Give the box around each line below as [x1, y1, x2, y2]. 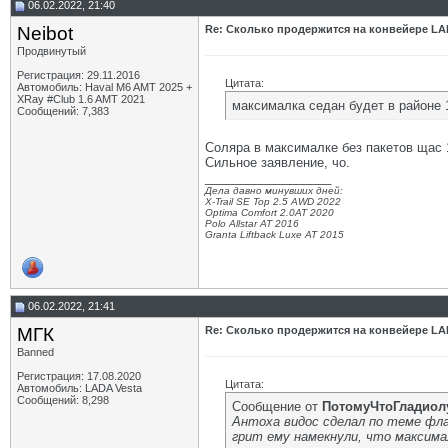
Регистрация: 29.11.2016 [17, 69, 140, 81]
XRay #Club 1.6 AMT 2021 [17, 93, 145, 105]
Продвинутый [17, 45, 86, 57]
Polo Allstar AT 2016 [205, 218, 299, 229]
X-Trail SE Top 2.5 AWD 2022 [205, 196, 341, 207]
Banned [17, 346, 54, 358]
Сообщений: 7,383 [17, 105, 109, 117]
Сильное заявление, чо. [205, 155, 350, 170]
